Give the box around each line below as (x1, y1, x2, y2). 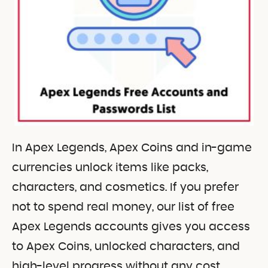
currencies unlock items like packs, (12, 162, 208, 173)
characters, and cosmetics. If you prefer (12, 181, 239, 193)
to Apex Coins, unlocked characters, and (12, 240, 240, 252)
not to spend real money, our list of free (12, 201, 234, 213)
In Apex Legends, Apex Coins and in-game (12, 142, 252, 154)
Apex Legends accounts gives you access (12, 221, 250, 233)
